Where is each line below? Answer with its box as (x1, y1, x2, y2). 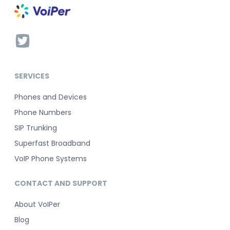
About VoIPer (14, 199, 60, 210)
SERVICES (14, 71, 49, 82)
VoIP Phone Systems (14, 154, 87, 164)
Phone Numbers (14, 107, 71, 118)
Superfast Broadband (14, 138, 90, 149)
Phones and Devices (14, 92, 87, 103)
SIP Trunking (14, 123, 57, 133)
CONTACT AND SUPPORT (14, 178, 107, 189)
